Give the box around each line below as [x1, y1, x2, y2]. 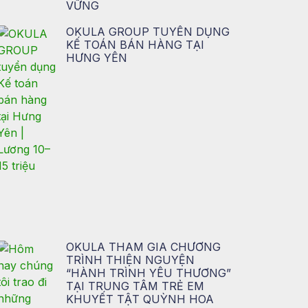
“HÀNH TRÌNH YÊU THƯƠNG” [65, 266, 231, 280]
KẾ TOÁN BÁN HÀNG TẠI [65, 38, 204, 52]
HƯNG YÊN [65, 51, 127, 65]
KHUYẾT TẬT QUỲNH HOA [65, 292, 214, 307]
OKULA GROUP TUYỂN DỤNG [65, 25, 230, 39]
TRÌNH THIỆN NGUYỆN [65, 253, 195, 267]
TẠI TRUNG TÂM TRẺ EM [65, 279, 204, 294]
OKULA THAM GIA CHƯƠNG [65, 240, 221, 254]
